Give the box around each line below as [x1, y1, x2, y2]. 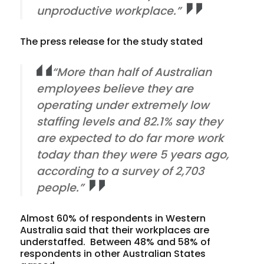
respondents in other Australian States [20, 246, 206, 260]
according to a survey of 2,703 [37, 163, 204, 179]
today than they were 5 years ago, [37, 146, 229, 163]
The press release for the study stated [20, 34, 203, 48]
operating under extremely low [37, 97, 210, 113]
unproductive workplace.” [37, 2, 181, 19]
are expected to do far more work [37, 130, 225, 146]
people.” [37, 179, 84, 196]
